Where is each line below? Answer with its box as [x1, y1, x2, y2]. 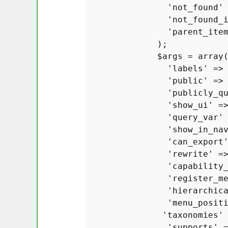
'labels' [167, 64, 208, 73]
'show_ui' [167, 100, 213, 110]
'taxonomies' [162, 210, 223, 220]
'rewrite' [167, 149, 213, 159]
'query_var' [167, 112, 223, 122]
